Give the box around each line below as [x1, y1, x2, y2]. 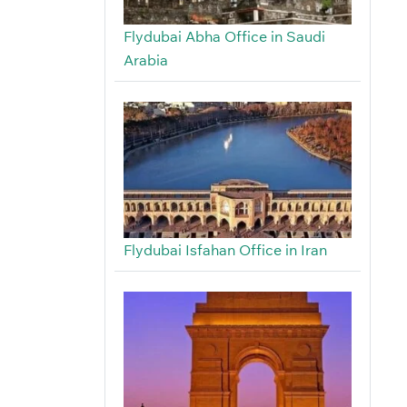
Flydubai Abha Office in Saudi [123, 27, 325, 46]
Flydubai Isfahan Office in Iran [123, 241, 327, 260]
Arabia [123, 51, 168, 70]
